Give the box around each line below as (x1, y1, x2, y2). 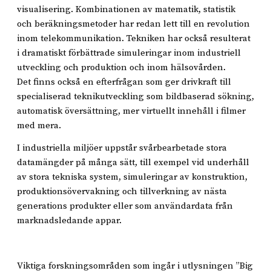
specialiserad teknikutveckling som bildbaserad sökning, (17, 90, 254, 102)
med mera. (17, 119, 61, 131)
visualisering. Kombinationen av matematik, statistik (17, 3, 235, 15)
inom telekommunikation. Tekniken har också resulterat (17, 32, 250, 44)
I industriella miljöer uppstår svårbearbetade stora (17, 142, 227, 154)
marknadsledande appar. (17, 215, 122, 226)
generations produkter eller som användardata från (17, 200, 233, 212)
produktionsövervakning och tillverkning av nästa (17, 186, 227, 197)
